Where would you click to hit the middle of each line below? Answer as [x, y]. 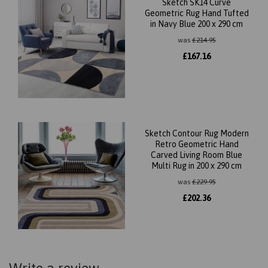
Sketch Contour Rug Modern [197, 133]
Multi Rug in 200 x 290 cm [197, 166]
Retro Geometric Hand [197, 144]
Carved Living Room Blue [197, 155]
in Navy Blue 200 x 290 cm [197, 24]
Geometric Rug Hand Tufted [197, 13]
